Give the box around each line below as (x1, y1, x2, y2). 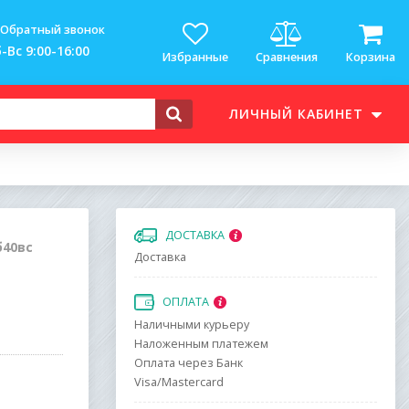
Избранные (162, 49, 228, 65)
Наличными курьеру (134, 317, 249, 333)
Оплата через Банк (134, 355, 243, 372)
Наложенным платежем (134, 336, 268, 352)
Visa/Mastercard (134, 374, 224, 391)
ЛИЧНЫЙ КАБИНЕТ (229, 105, 363, 122)
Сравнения (256, 49, 318, 65)
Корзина (345, 49, 395, 65)
